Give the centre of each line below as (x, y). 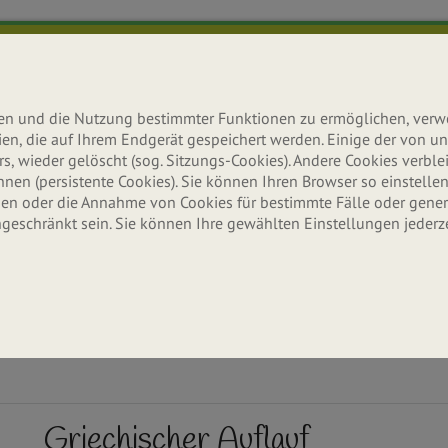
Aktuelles (273, 272)
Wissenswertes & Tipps (91, 304)
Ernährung (97, 272)
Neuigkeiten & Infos (268, 304)
